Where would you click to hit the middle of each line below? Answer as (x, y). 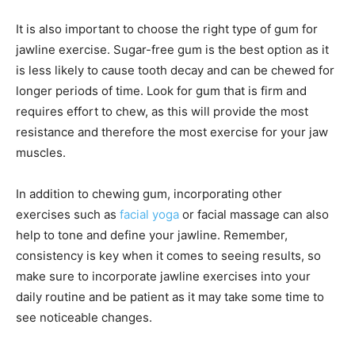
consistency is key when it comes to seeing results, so (168, 255)
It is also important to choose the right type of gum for (167, 29)
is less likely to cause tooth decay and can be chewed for (175, 70)
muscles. (41, 152)
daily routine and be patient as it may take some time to (170, 296)
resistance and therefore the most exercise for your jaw (172, 132)
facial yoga (149, 214)
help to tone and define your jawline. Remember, (152, 235)
